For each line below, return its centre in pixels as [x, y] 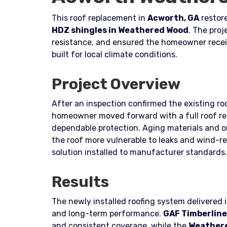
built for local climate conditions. [115, 54]
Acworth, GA [173, 18]
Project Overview [116, 84]
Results [80, 182]
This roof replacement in [100, 18]
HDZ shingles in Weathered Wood [120, 30]
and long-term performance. [107, 214]
